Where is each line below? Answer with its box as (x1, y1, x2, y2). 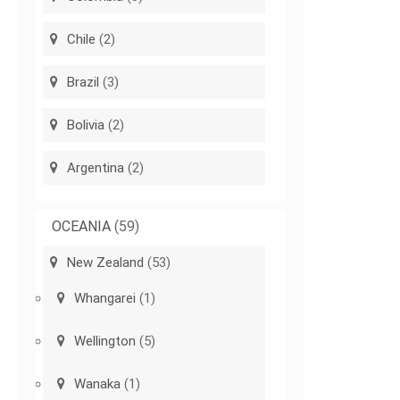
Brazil (67, 74, 100, 91)
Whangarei (74, 290, 137, 307)
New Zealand (67, 254, 145, 271)
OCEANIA (52, 218, 112, 236)
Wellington (74, 333, 137, 350)
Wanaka (74, 376, 121, 393)
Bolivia (67, 117, 105, 134)
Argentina (67, 160, 125, 177)
